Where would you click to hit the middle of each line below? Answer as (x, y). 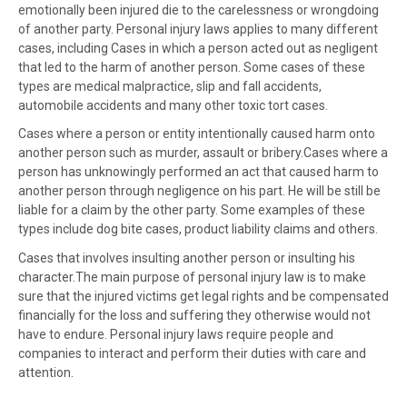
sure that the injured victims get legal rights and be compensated (203, 296)
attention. (46, 372)
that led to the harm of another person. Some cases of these (192, 67)
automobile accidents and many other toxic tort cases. (173, 105)
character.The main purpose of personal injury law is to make (192, 277)
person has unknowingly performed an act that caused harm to (199, 172)
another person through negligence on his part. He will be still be (199, 191)
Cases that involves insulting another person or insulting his (187, 258)
